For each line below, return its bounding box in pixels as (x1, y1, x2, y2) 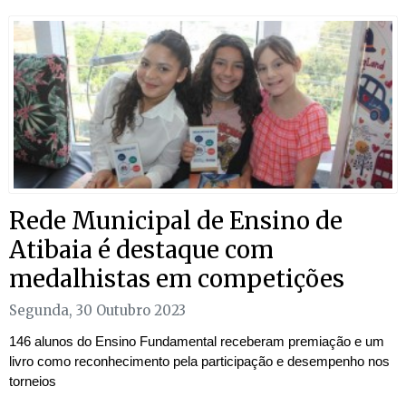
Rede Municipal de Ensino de (9, 205, 343, 236)
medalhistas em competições (9, 263, 344, 294)
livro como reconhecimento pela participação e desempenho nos (9, 353, 390, 369)
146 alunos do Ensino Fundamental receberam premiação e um (9, 333, 384, 349)
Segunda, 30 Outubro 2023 (9, 301, 186, 319)
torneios (9, 372, 56, 389)
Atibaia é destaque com (9, 234, 274, 265)
